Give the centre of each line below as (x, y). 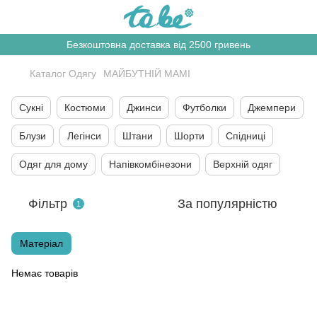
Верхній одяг (243, 164)
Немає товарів (45, 273)
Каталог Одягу (63, 74)
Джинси (144, 108)
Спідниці (246, 136)
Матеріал (41, 243)
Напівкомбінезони (150, 164)
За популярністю (227, 204)
